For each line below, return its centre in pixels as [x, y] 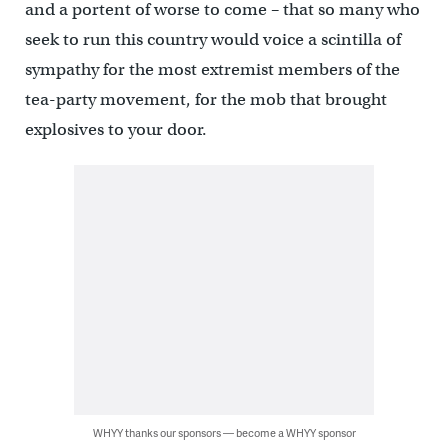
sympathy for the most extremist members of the [212, 70]
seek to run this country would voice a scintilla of [212, 40]
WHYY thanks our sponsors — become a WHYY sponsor [224, 433]
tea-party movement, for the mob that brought [205, 100]
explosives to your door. [115, 130]
